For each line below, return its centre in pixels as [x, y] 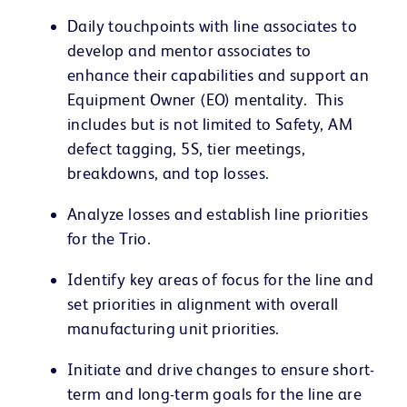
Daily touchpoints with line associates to [212, 25]
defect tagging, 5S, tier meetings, [187, 148]
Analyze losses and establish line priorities [218, 213]
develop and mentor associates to [189, 50]
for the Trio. [113, 238]
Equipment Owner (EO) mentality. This [206, 99]
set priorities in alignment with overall [203, 303]
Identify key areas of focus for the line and [221, 279]
